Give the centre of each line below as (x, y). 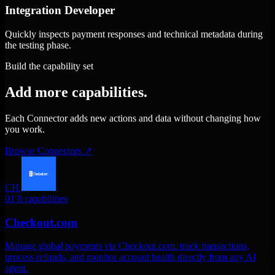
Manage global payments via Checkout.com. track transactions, (127, 246)
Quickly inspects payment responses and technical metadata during (134, 34)
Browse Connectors (45, 150)
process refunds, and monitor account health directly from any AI (130, 257)
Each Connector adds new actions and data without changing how (133, 118)
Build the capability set (49, 66)
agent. (17, 268)
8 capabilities (42, 198)
